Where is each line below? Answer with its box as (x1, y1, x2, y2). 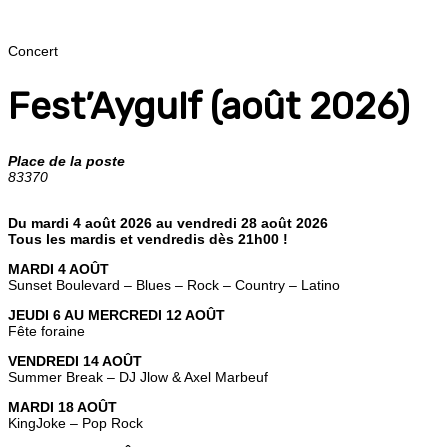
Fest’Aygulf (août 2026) (8, 83, 410, 128)
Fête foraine (8, 322, 85, 339)
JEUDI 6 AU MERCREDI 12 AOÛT (8, 306, 225, 323)
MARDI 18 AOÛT (8, 398, 117, 415)
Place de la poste (8, 152, 125, 169)
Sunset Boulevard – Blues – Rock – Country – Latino (8, 276, 340, 293)
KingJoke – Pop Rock (8, 414, 143, 431)
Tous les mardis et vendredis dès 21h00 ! (8, 230, 288, 247)
